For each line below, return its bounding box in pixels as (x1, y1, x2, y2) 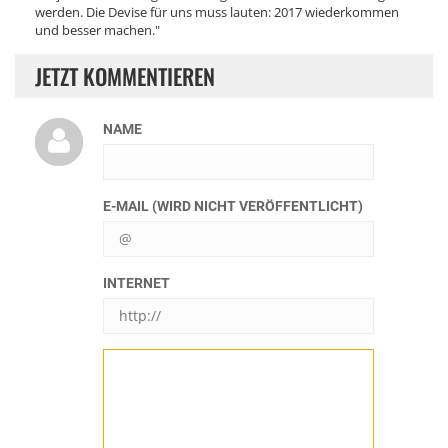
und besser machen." (35, 21, 160, 39)
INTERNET (103, 275, 170, 291)
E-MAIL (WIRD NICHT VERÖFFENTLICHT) (103, 198, 363, 214)
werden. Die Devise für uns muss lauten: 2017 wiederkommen (35, 3, 399, 21)
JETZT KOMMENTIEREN (35, 60, 215, 92)
